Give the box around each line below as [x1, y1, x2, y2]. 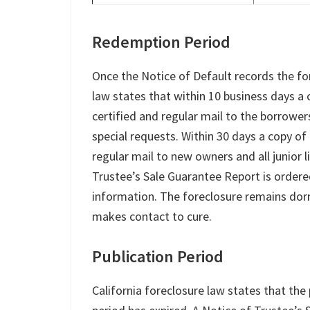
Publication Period [92, 246, 224, 267]
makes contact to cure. [92, 208, 212, 224]
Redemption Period [92, 31, 230, 53]
